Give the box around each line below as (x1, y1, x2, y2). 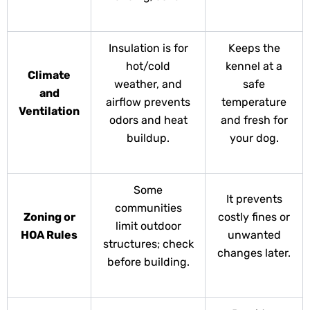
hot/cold (126, 60, 170, 73)
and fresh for (220, 113, 288, 127)
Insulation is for (108, 42, 188, 55)
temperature (221, 95, 286, 109)
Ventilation (19, 104, 80, 118)
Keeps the (228, 42, 280, 55)
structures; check (102, 237, 194, 251)
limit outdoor (115, 219, 181, 233)
